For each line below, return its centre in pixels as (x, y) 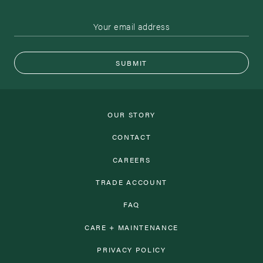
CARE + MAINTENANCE (131, 227)
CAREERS (131, 159)
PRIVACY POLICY (131, 249)
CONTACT (131, 137)
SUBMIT (131, 63)
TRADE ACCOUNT (131, 182)
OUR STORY (131, 115)
